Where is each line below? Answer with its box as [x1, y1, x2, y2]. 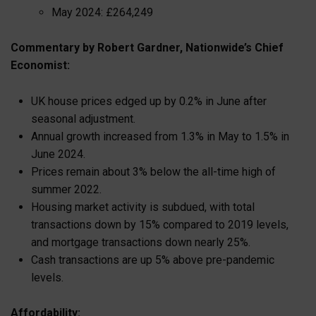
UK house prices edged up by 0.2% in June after [30, 94, 267, 108]
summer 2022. [30, 182, 102, 196]
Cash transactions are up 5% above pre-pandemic [30, 253, 274, 267]
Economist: [11, 59, 70, 73]
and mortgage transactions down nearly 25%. [30, 235, 250, 249]
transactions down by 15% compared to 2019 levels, [30, 217, 288, 231]
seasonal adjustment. [30, 111, 135, 126]
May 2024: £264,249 [51, 5, 153, 19]
